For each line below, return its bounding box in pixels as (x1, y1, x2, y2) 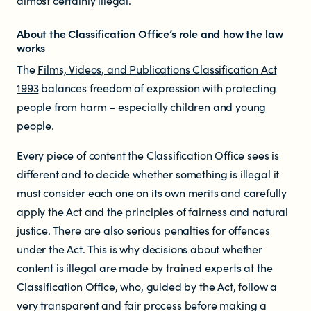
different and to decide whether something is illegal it (17, 166, 280, 181)
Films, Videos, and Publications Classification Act (37, 61, 277, 76)
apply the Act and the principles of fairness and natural (17, 203, 289, 219)
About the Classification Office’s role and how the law (17, 26, 283, 41)
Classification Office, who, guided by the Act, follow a (17, 278, 278, 294)
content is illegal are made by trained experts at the (17, 260, 273, 275)
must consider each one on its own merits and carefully (17, 185, 287, 200)
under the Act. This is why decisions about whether (17, 241, 262, 256)
